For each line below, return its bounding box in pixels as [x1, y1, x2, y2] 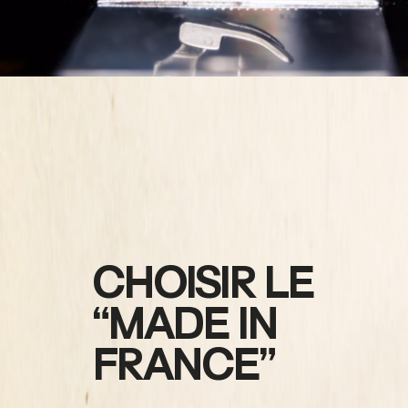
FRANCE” [91, 340, 274, 391]
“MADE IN [91, 299, 277, 350]
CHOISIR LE [91, 258, 314, 309]
